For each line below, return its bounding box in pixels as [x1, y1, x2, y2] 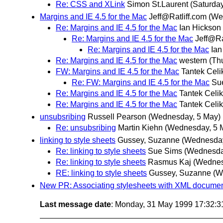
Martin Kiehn [118, 123, 163, 132]
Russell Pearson [88, 112, 146, 121]
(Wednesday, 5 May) [148, 112, 221, 121]
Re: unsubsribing [56, 123, 116, 132]
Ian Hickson [179, 23, 221, 32]
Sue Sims [148, 147, 182, 156]
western [179, 56, 207, 65]
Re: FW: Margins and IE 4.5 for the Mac [72, 78, 210, 87]
